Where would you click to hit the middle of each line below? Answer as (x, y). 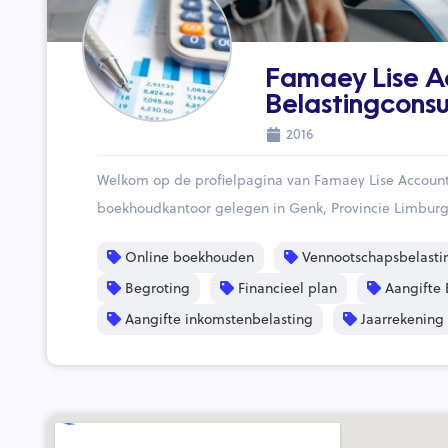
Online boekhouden (187, 257)
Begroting (155, 288)
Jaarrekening (400, 319)
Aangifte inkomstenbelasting (217, 319)
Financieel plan (285, 288)
